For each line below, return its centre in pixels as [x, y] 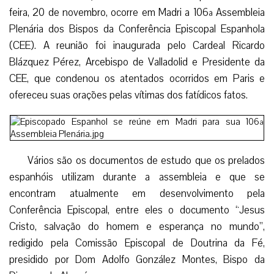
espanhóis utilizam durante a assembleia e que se [137, 177]
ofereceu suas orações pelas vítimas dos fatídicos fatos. [128, 95]
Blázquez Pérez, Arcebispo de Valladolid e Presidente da [137, 62]
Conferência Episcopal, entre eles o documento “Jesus [137, 210]
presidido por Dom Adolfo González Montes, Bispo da [137, 259]
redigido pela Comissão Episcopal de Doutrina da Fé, [137, 243]
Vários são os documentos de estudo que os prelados [146, 160]
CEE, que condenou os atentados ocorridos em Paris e [137, 78]
